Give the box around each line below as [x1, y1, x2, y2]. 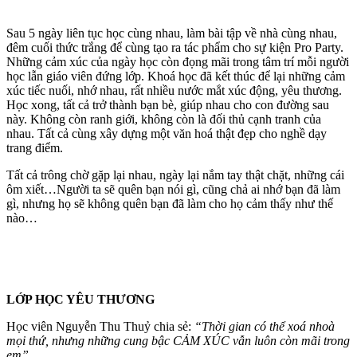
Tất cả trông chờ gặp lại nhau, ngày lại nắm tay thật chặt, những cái [6, 168, 344, 182]
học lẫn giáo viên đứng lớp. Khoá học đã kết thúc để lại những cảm [6, 69, 345, 84]
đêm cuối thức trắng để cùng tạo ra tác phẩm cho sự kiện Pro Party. [6, 41, 343, 55]
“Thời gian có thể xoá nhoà [194, 320, 335, 334]
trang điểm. [6, 141, 63, 155]
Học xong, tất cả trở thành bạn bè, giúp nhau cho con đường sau [6, 98, 329, 112]
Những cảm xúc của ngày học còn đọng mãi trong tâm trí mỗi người [6, 55, 349, 69]
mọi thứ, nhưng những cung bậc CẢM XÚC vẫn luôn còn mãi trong [6, 334, 350, 348]
